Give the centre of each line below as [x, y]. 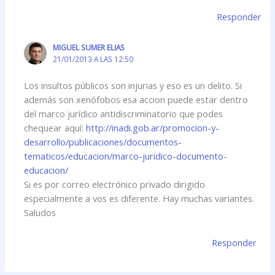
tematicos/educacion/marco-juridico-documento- [126, 156]
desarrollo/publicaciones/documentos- [103, 142]
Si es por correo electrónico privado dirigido [115, 184]
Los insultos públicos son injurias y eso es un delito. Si [133, 86]
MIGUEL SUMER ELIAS [88, 48]
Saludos [40, 213]
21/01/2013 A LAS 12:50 [93, 59]
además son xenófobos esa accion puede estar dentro [136, 100]
